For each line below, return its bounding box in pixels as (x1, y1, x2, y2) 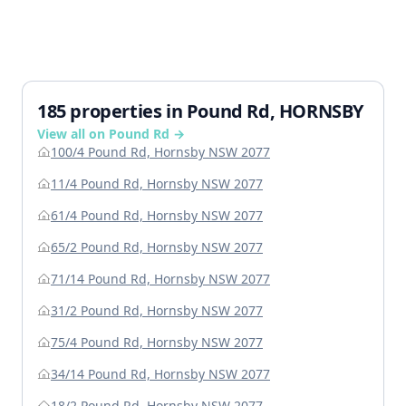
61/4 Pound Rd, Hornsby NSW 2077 (51, 207, 263, 225)
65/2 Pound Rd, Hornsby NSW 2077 (51, 238, 263, 256)
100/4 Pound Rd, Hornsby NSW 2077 (51, 143, 270, 161)
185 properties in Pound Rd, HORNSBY (37, 99, 363, 124)
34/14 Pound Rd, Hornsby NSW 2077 (51, 365, 270, 383)
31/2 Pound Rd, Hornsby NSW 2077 (51, 302, 263, 320)
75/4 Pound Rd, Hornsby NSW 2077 (51, 333, 263, 352)
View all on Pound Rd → (37, 125, 185, 143)
